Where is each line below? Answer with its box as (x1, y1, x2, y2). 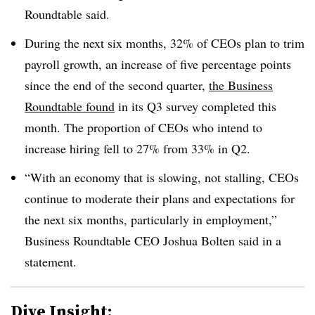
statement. (25, 252, 77, 270)
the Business (209, 76, 273, 94)
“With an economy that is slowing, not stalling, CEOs (25, 168, 299, 186)
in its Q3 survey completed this (115, 97, 276, 115)
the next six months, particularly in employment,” (25, 210, 277, 228)
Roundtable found (25, 97, 115, 115)
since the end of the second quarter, (25, 76, 209, 94)
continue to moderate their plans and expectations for (25, 189, 295, 207)
